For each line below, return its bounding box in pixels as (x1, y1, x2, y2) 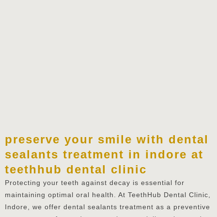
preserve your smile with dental (5, 132, 209, 146)
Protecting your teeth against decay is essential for (5, 178, 185, 186)
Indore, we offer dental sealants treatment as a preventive (5, 202, 210, 211)
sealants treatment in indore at (5, 147, 203, 161)
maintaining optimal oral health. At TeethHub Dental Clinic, (5, 190, 211, 199)
